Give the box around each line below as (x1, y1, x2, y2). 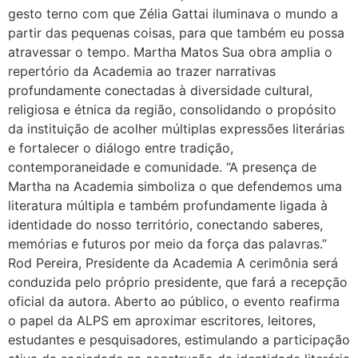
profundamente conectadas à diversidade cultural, (8, 82, 312, 98)
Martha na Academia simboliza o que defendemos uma (8, 177, 342, 194)
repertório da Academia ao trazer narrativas (8, 62, 276, 79)
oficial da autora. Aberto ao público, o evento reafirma (8, 292, 340, 309)
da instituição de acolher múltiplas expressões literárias (8, 120, 344, 137)
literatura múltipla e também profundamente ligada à (8, 197, 328, 213)
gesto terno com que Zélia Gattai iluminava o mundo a (8, 5, 338, 22)
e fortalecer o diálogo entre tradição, (8, 139, 233, 156)
